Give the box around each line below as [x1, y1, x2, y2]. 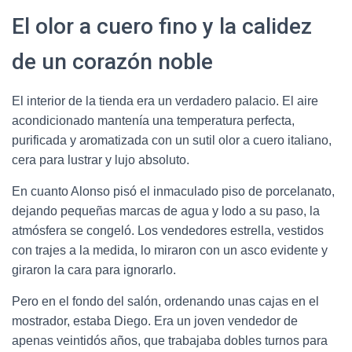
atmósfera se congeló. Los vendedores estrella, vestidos [12, 223, 324, 237]
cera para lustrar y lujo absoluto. [12, 152, 189, 167]
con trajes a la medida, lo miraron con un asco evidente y [12, 243, 328, 257]
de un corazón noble [12, 48, 213, 75]
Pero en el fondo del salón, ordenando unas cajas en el [12, 294, 319, 308]
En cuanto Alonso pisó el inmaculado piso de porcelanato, [12, 184, 335, 198]
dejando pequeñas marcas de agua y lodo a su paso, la [12, 203, 320, 218]
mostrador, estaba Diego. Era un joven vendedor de [12, 313, 298, 328]
